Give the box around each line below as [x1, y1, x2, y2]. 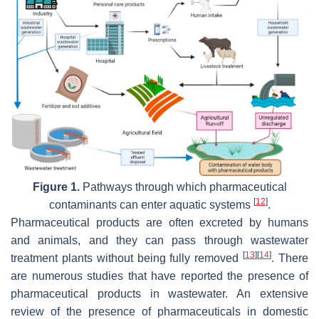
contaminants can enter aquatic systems [48, 198, 253, 211]
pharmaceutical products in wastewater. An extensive [11, 287, 308, 300]
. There [271, 251, 309, 264]
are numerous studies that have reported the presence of [11, 269, 308, 282]
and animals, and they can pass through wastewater [11, 234, 308, 246]
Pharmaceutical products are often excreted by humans [11, 216, 308, 229]
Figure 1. [32, 180, 80, 193]
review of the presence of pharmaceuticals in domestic [11, 305, 308, 318]
